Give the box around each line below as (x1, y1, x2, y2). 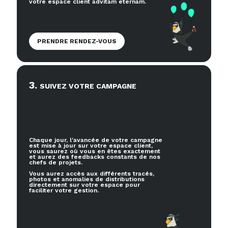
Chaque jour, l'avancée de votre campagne (29, 136, 162, 144)
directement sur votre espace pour (29, 181, 140, 189)
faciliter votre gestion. (29, 187, 99, 194)
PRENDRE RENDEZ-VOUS (37, 38, 117, 45)
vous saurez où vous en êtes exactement (29, 148, 160, 155)
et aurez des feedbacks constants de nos (29, 153, 160, 161)
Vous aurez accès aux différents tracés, (29, 170, 154, 178)
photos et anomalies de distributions (29, 176, 145, 183)
